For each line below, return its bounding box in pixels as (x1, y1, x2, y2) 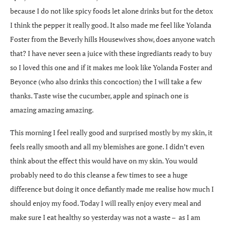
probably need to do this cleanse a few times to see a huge (10, 169, 188, 180)
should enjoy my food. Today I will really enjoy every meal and (10, 198, 201, 208)
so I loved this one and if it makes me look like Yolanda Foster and (10, 62, 212, 72)
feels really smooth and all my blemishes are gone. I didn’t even (10, 141, 204, 151)
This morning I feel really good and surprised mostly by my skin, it (10, 127, 212, 137)
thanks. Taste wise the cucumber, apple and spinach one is (10, 90, 189, 100)
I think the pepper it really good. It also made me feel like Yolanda (10, 20, 211, 30)
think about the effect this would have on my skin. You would (10, 155, 198, 165)
